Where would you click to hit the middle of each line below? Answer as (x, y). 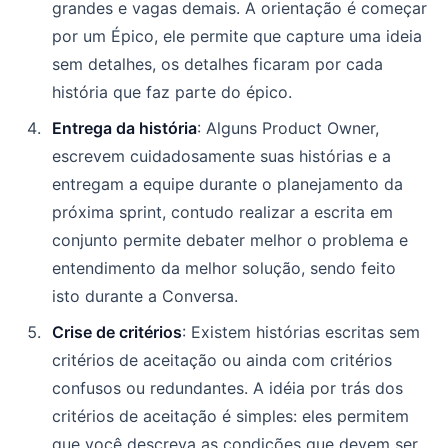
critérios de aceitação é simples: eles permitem (230, 415)
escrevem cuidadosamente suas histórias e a (221, 155)
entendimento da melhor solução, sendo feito (224, 267)
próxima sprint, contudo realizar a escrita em (222, 211)
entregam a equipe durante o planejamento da (227, 183)
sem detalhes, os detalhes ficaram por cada (217, 63)
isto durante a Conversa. (145, 295)
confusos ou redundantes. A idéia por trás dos (227, 387)
